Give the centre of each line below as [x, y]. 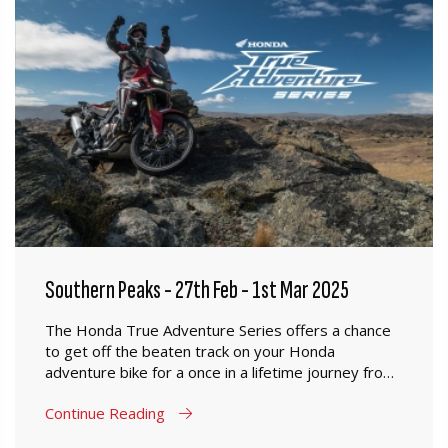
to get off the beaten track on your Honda [190, 351]
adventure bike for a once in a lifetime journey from [220, 372]
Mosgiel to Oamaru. [112, 393]
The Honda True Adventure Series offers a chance [218, 330]
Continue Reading [107, 413]
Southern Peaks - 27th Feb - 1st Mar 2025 [197, 290]
